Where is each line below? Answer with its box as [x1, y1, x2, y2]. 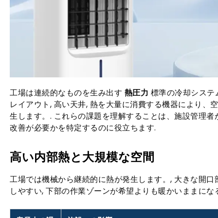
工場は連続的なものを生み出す [10, 87, 125, 98]
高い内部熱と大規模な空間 [10, 149, 154, 165]
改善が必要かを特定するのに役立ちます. [10, 122, 156, 133]
